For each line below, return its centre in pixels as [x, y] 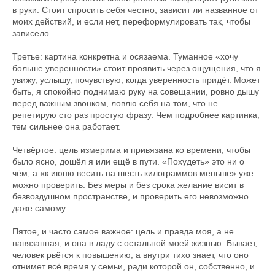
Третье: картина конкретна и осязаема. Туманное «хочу [125, 56]
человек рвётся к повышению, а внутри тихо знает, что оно [130, 255]
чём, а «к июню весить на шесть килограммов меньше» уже [133, 173]
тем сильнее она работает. [66, 126]
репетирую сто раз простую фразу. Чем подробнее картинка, [136, 115]
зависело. [32, 33]
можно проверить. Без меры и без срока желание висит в [128, 185]
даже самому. [40, 208]
